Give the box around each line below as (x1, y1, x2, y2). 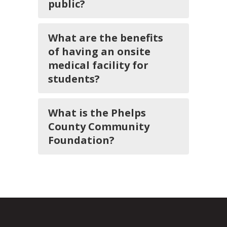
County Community (48, 120, 149, 133)
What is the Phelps (48, 106, 146, 120)
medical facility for (48, 58, 148, 72)
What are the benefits (48, 31, 163, 45)
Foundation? (48, 133, 115, 147)
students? (48, 72, 100, 86)
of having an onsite (48, 45, 150, 58)
